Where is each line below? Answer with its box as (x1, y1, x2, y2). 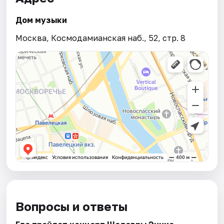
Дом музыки (15, 14, 67, 25)
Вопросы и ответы (15, 198, 128, 213)
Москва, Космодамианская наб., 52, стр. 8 (15, 32, 186, 43)
